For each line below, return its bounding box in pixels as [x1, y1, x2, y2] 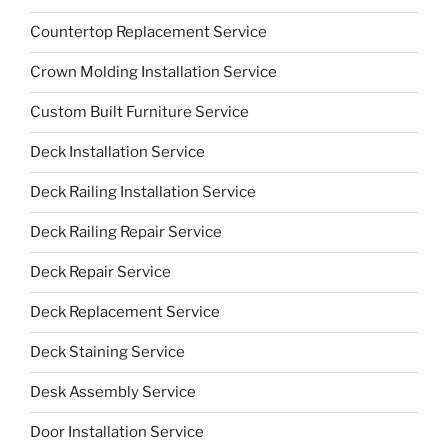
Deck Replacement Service [30, 303, 220, 322]
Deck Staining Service [30, 343, 185, 362]
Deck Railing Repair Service [30, 223, 222, 242]
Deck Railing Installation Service [30, 183, 256, 202]
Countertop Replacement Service [30, 23, 267, 42]
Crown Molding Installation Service [30, 63, 277, 82]
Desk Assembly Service [30, 383, 196, 402]
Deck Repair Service [30, 263, 171, 282]
